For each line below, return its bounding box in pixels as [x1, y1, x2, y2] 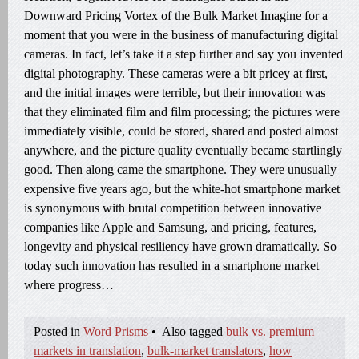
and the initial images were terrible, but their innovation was [24, 86, 325, 99]
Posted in [34, 325, 83, 338]
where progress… [24, 278, 114, 292]
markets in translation [34, 344, 141, 357]
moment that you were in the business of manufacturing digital [24, 28, 338, 42]
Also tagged [162, 325, 226, 338]
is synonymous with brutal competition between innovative [24, 201, 321, 215]
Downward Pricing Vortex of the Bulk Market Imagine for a [24, 9, 328, 22]
